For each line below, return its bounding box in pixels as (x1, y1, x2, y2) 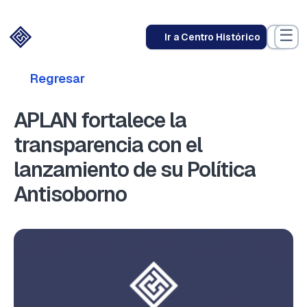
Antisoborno (14, 181, 127, 208)
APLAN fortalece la (14, 107, 186, 134)
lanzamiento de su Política (14, 156, 256, 183)
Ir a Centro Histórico (164, 31, 260, 43)
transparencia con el (14, 132, 202, 158)
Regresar (29, 71, 85, 86)
